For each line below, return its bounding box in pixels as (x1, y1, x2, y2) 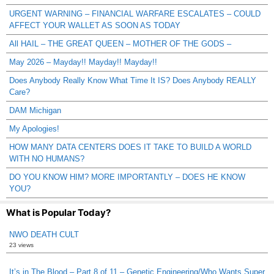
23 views (9, 241, 34, 248)
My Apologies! (9, 124, 59, 133)
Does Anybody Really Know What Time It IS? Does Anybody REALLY (9, 75, 256, 85)
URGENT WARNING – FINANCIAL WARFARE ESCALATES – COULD (9, 9, 261, 18)
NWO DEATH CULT (9, 229, 79, 239)
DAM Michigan (9, 105, 61, 115)
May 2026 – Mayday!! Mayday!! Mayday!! (9, 57, 157, 67)
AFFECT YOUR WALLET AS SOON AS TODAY (9, 20, 180, 30)
